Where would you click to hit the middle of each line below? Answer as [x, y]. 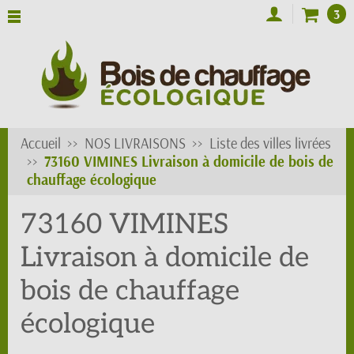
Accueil [41, 143]
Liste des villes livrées [270, 143]
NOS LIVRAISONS [135, 143]
